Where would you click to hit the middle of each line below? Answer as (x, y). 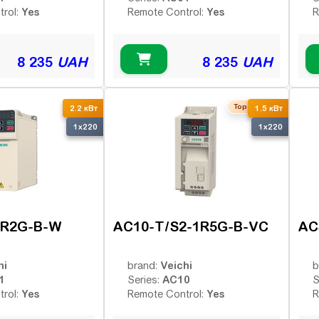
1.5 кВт (269, 108)
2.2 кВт (84, 108)
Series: (145, 279)
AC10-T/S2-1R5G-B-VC (191, 226)
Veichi (176, 265)
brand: (144, 265)
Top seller (252, 106)
